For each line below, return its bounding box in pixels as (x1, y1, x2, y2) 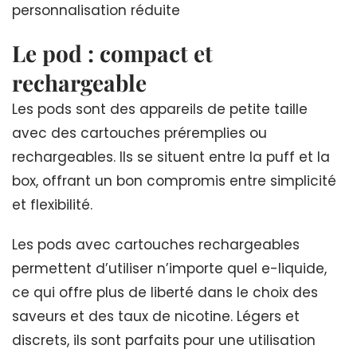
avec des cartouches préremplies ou (12, 123, 267, 143)
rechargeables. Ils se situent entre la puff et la (12, 147, 330, 167)
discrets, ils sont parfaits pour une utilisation (12, 330, 316, 350)
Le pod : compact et (12, 37, 213, 68)
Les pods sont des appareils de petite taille (12, 99, 308, 119)
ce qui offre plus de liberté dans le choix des (12, 282, 318, 302)
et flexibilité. (12, 194, 92, 214)
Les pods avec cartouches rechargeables (12, 234, 300, 254)
